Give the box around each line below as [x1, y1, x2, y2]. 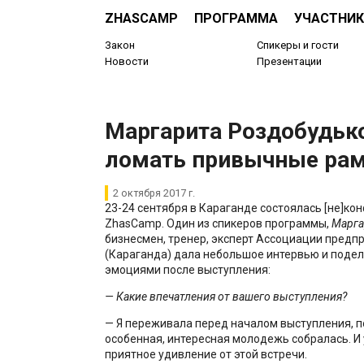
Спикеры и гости [257, 39, 340, 52]
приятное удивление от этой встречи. [104, 347, 307, 361]
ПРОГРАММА [193, 10, 278, 26]
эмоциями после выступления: [104, 262, 271, 276]
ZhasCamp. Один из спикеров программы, [104, 216, 331, 230]
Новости [104, 54, 149, 67]
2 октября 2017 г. [112, 186, 195, 199]
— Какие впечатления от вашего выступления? [104, 289, 347, 303]
